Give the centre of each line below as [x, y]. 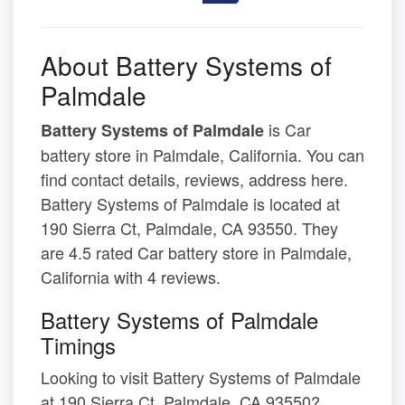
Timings [78, 345]
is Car [287, 130]
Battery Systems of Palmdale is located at [190, 204]
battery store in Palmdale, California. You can [202, 155]
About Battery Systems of [186, 66]
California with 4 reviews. [131, 277]
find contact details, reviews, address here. [194, 179]
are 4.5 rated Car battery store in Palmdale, [196, 253]
